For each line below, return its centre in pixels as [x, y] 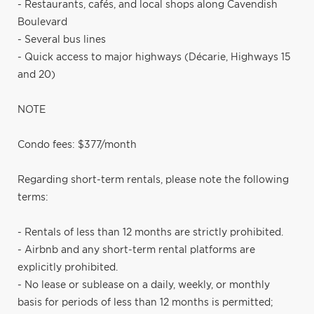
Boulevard [42, 22]
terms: [33, 197]
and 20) [36, 75]
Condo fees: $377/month [77, 145]
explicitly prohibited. [68, 267]
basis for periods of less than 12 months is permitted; [145, 302]
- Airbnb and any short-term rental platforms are [136, 250]
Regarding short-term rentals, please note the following [153, 180]
